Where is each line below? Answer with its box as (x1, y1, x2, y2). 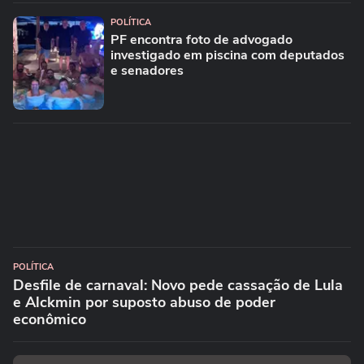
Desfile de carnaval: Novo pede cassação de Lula (13, 275, 343, 295)
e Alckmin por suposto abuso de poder (13, 292, 275, 312)
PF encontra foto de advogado (110, 31, 292, 49)
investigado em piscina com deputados (110, 46, 344, 64)
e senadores (110, 62, 184, 80)
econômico (13, 310, 86, 329)
